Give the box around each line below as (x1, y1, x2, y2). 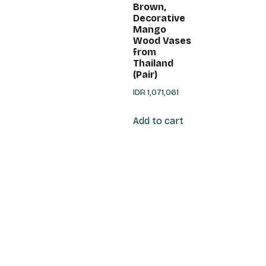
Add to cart (133, 115, 183, 126)
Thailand (133, 57, 173, 69)
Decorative (133, 12, 185, 24)
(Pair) (133, 68, 157, 80)
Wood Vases (133, 34, 191, 46)
